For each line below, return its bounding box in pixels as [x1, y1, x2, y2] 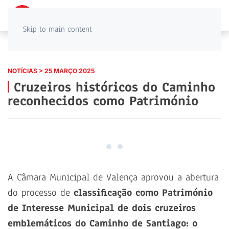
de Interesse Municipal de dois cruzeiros [8, 201, 196, 215]
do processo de [8, 186, 74, 200]
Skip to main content [23, 24, 92, 34]
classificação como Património [74, 186, 213, 200]
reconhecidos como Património [8, 92, 198, 110]
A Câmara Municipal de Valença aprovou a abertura [8, 171, 219, 185]
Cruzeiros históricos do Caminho [9, 78, 215, 97]
